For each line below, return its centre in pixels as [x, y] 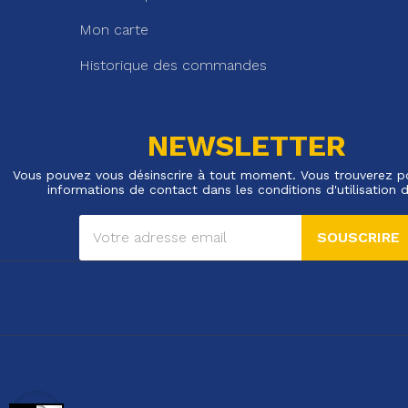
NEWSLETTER [247, 145]
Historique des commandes [173, 65]
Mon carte [114, 29]
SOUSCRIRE [358, 237]
